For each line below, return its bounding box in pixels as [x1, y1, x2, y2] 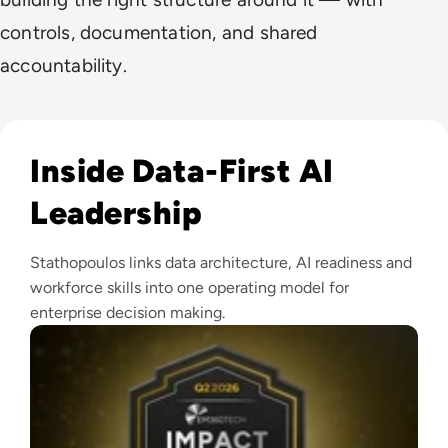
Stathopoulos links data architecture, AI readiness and [30, 252, 412, 272]
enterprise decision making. [30, 302, 225, 322]
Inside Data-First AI [30, 151, 334, 190]
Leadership [30, 193, 203, 232]
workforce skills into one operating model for [30, 277, 349, 297]
